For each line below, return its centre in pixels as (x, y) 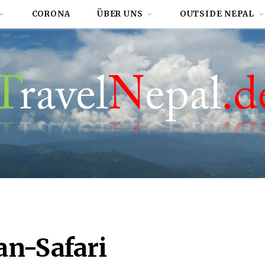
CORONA (51, 14)
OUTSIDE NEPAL (217, 14)
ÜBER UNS (120, 14)
